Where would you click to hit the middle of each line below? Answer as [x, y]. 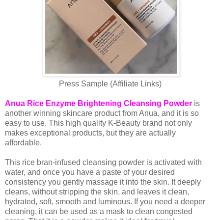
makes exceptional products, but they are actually [90, 133]
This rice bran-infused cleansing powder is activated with [103, 163]
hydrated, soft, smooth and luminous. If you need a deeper [105, 202]
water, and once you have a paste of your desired [90, 172]
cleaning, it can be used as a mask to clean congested [99, 212]
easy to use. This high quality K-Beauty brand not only [98, 123]
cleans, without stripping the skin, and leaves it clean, [97, 192]
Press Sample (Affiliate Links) [110, 84]
